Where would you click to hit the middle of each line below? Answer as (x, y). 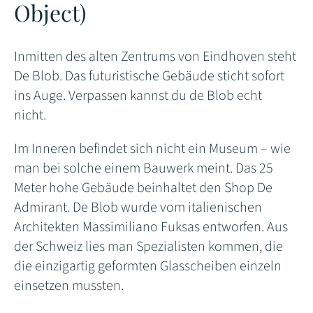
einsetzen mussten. (70, 285)
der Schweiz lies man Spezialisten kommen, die (148, 246)
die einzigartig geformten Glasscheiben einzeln (148, 266)
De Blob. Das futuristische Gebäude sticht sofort (149, 76)
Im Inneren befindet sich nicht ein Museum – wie (152, 148)
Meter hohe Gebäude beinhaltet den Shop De (143, 188)
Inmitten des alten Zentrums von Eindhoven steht (155, 56)
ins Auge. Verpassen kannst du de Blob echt (138, 95)
